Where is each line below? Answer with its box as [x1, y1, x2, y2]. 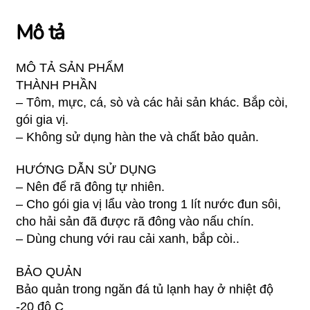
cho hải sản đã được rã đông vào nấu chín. [16, 215, 255, 229]
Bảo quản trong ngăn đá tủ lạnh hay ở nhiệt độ [16, 282, 274, 296]
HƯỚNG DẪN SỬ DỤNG [16, 163, 157, 177]
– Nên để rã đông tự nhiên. [16, 180, 165, 194]
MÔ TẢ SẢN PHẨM [16, 60, 125, 75]
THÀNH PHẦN [16, 77, 98, 92]
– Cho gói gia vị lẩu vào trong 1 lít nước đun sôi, [16, 197, 282, 212]
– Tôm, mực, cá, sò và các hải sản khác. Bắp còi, [16, 95, 289, 109]
